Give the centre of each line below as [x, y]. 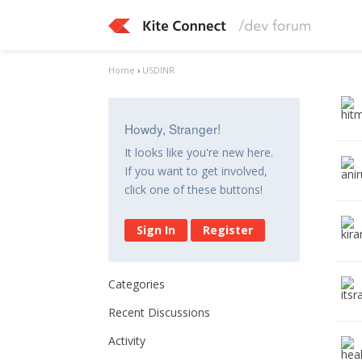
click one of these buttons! [194, 189]
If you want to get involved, [196, 171]
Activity [127, 341]
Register [228, 230]
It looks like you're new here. [199, 152]
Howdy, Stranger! [173, 128]
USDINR [159, 70]
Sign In [156, 230]
